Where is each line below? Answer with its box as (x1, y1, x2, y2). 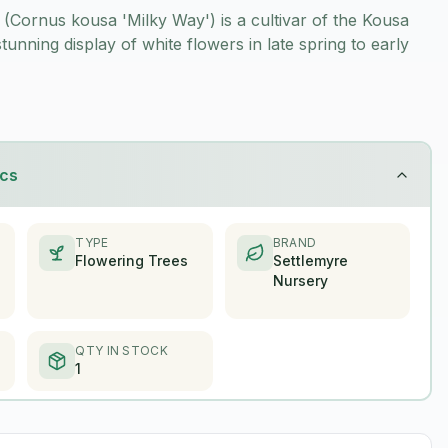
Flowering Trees (75, 252, 189, 269)
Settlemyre (272, 252, 348, 269)
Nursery (272, 272, 328, 289)
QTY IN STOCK (75, 343, 168, 358)
